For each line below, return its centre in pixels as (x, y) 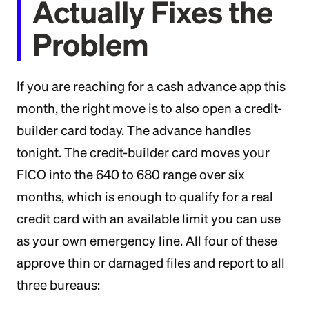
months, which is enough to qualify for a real (145, 197)
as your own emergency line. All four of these (147, 241)
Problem (91, 44)
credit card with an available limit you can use (149, 219)
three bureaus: (58, 285)
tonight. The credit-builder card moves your (143, 152)
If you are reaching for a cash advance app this (151, 86)
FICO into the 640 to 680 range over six (131, 175)
